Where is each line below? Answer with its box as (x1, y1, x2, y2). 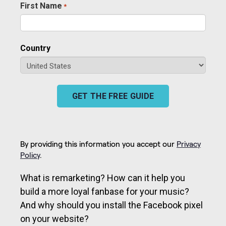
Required (63, 8, 93, 16)
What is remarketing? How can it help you (20, 172, 185, 183)
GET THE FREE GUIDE (72, 91, 154, 101)
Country (20, 43, 50, 53)
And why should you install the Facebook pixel (20, 199, 203, 210)
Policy (20, 150, 40, 159)
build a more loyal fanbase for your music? (20, 186, 189, 197)
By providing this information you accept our (20, 139, 177, 148)
